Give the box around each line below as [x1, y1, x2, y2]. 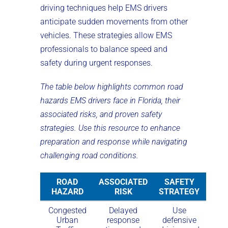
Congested [48, 205, 87, 215]
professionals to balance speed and [40, 44, 167, 54]
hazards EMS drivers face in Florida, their [40, 95, 180, 105]
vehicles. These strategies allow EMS [40, 30, 172, 40]
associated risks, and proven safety [40, 109, 162, 119]
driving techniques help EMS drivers [40, 3, 167, 13]
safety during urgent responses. [40, 58, 153, 68]
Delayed [109, 205, 137, 215]
